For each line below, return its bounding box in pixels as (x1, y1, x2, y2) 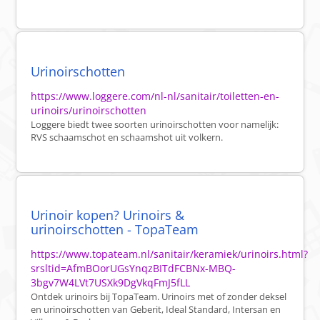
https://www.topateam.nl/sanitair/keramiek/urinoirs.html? (31, 247, 309, 261)
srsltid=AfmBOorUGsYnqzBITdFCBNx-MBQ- (31, 261, 236, 276)
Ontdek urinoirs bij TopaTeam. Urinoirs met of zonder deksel (31, 290, 287, 304)
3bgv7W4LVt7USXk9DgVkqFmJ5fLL (31, 276, 191, 290)
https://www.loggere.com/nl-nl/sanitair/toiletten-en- (31, 89, 280, 104)
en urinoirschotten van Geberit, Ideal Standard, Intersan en (31, 303, 281, 316)
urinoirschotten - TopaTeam (31, 221, 199, 239)
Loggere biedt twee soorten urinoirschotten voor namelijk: (31, 118, 279, 131)
